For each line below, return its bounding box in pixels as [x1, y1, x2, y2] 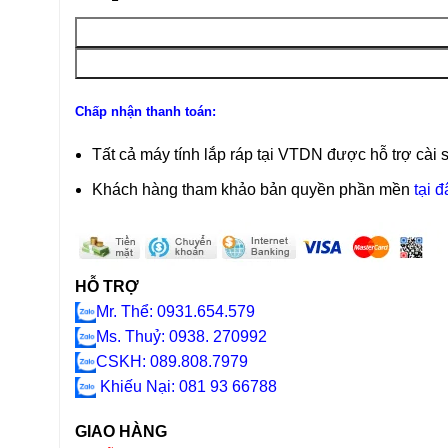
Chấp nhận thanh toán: [75, 104, 216, 120]
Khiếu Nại [96, 378, 171, 396]
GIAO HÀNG [75, 423, 167, 441]
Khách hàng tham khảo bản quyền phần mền [92, 181, 410, 199]
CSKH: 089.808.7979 [96, 353, 248, 371]
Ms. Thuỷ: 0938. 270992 [96, 328, 267, 346]
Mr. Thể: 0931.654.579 [96, 303, 255, 321]
